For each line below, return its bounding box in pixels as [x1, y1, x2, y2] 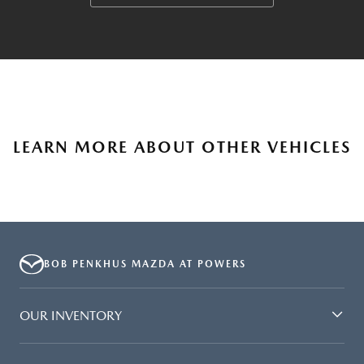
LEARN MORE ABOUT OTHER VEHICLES [13, 137, 351, 158]
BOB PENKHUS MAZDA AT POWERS [44, 258, 246, 271]
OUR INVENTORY [19, 307, 122, 323]
